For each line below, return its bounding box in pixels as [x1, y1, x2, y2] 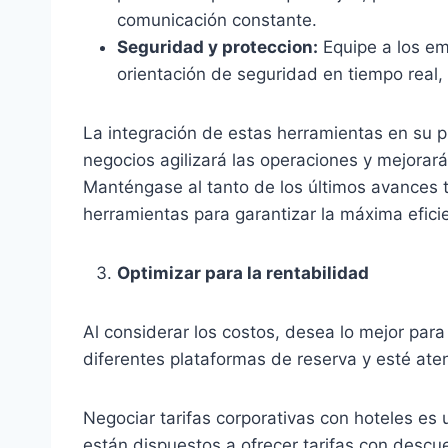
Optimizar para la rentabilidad [117, 263, 369, 284]
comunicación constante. [117, 10, 317, 31]
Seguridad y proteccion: [117, 37, 318, 58]
